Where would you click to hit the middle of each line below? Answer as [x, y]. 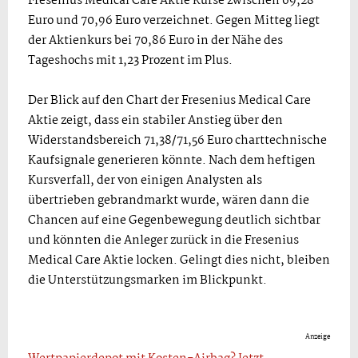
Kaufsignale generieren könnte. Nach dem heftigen [172, 160]
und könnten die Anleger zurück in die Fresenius [163, 240]
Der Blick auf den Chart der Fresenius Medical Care [169, 100]
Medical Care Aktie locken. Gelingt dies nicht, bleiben [179, 260]
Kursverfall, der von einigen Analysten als [145, 180]
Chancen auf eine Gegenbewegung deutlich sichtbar [174, 220]
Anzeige [318, 336]
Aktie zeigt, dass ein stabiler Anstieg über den [155, 120]
